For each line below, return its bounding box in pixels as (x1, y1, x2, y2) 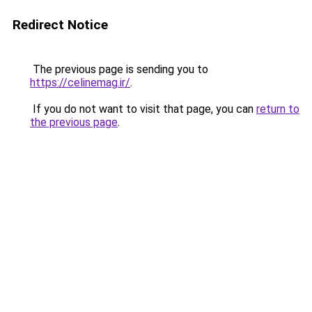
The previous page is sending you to (30, 63, 208, 76)
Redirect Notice (13, 17, 108, 33)
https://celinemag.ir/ (30, 76, 130, 89)
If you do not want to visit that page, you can (30, 102, 256, 116)
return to (256, 102, 299, 116)
